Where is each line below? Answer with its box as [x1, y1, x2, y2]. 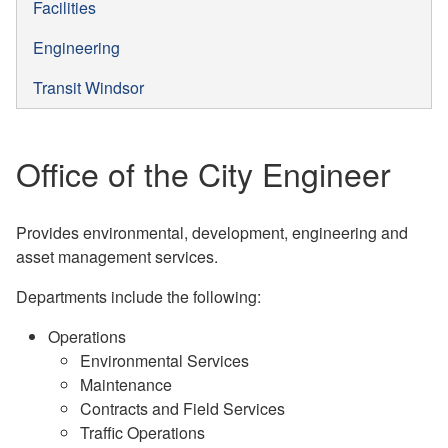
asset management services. [16, 244, 218, 268]
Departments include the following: [16, 284, 261, 308]
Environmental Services [80, 348, 249, 372]
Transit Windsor [33, 75, 144, 99]
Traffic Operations [80, 420, 205, 444]
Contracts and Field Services [80, 396, 285, 420]
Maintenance [80, 372, 172, 396]
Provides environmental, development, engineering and [16, 220, 408, 244]
